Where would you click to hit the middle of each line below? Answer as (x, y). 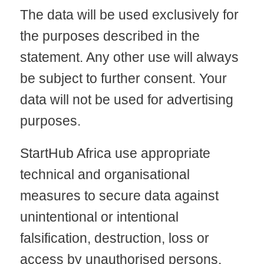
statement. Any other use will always (129, 57)
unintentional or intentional (99, 217)
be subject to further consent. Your (123, 78)
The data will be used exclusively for (129, 14)
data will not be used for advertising (126, 99)
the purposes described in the (110, 36)
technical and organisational (105, 175)
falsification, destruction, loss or (114, 238)
